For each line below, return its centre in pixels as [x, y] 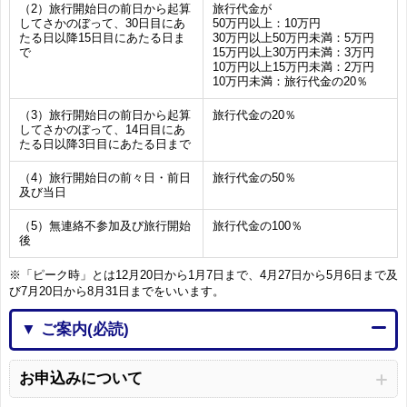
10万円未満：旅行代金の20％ [290, 81]
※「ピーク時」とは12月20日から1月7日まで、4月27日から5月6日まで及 [203, 275]
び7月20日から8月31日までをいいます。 [117, 291]
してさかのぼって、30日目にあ [102, 23]
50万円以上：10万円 [267, 23]
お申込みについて [81, 378]
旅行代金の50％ [254, 178]
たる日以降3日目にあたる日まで [105, 144]
